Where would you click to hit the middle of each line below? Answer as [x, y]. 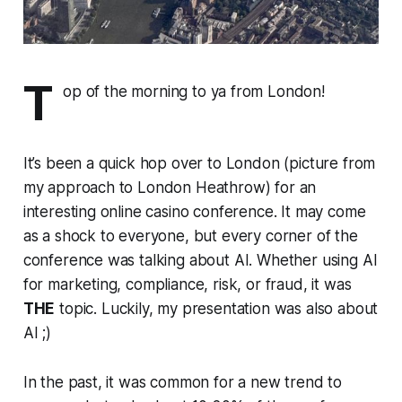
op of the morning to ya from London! [194, 91]
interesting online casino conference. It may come [194, 211]
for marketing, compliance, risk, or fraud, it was [187, 284]
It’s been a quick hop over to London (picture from [199, 163]
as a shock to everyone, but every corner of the [190, 236]
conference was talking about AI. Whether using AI [200, 260]
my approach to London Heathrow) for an [170, 187]
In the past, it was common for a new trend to [183, 382]
